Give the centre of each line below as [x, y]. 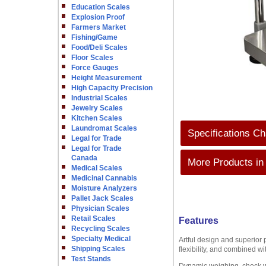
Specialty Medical [101, 239]
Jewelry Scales [97, 108]
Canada [84, 158]
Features [198, 221]
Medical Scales [96, 168]
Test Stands [91, 259]
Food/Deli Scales [99, 47]
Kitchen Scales [96, 118]
